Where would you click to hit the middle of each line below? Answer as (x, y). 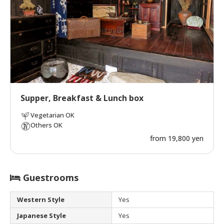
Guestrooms (49, 178)
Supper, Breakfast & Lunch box (82, 98)
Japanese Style (41, 216)
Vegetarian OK (52, 115)
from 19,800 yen (177, 138)
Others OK (46, 125)
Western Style (41, 200)
